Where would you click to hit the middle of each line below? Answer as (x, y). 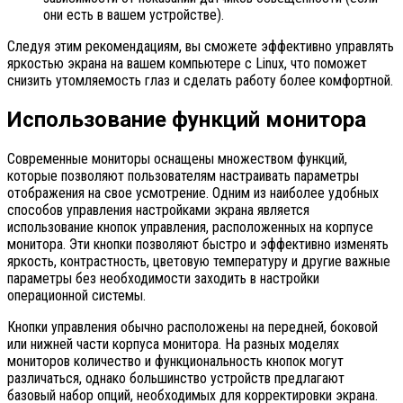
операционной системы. (76, 296)
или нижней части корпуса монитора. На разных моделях (173, 345)
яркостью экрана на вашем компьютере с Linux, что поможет (187, 64)
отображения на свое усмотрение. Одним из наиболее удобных (193, 193)
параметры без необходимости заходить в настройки (163, 279)
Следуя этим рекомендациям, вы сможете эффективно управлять (201, 47)
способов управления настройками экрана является (158, 210)
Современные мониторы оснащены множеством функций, (177, 159)
